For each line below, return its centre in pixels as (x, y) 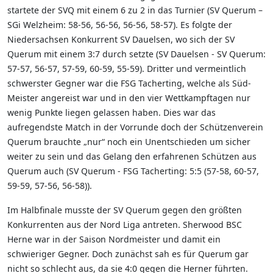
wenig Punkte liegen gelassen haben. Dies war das (112, 112)
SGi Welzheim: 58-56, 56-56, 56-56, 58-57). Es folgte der (120, 24)
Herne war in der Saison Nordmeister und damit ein (114, 239)
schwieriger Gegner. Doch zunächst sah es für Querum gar (128, 253)
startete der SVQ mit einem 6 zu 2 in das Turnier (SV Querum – (135, 10)
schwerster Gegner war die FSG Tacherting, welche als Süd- (129, 83)
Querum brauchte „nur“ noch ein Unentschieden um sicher (129, 141)
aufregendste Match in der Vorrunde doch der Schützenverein (135, 127)
